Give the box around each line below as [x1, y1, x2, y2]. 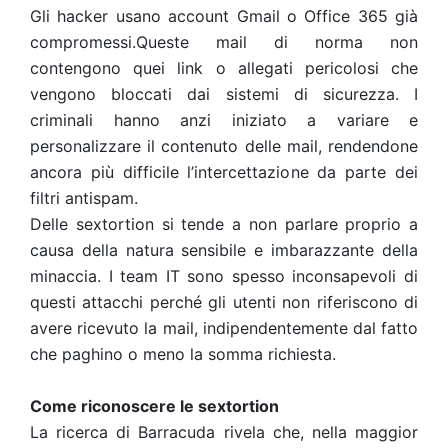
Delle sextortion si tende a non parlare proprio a [30, 214, 418, 234]
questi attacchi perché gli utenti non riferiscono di [30, 292, 418, 312]
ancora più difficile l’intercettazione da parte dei [30, 162, 418, 182]
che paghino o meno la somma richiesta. [30, 344, 336, 364]
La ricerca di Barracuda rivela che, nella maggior [30, 422, 418, 442]
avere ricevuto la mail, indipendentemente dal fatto [30, 318, 418, 338]
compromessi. [30, 32, 136, 52]
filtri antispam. [30, 188, 138, 208]
